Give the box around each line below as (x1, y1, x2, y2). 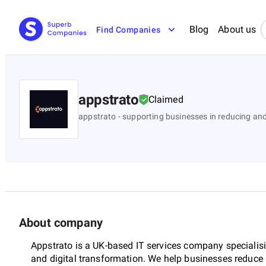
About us (218, 24, 256, 35)
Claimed (148, 93, 183, 105)
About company (19, 215, 103, 230)
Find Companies (96, 25, 161, 34)
